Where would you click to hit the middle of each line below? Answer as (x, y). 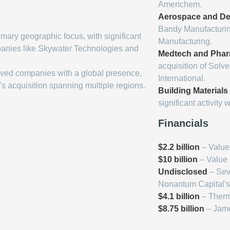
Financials (183, 123)
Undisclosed (183, 172)
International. (182, 79)
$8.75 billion (181, 209)
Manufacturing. (185, 42)
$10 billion (178, 160)
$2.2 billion (179, 147)
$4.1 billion (179, 197)
